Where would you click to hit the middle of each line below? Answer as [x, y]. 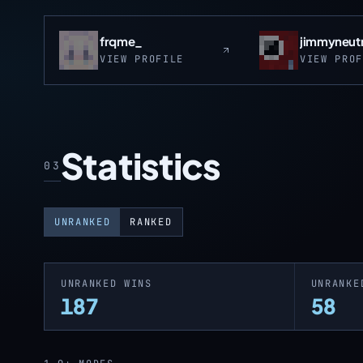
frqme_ [121, 41]
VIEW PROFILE [142, 59]
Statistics [141, 165]
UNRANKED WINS [107, 284]
